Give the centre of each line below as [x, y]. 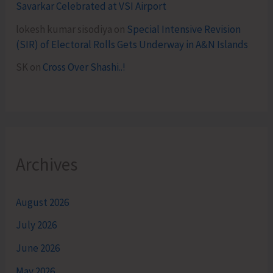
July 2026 [37, 225]
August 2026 [43, 202]
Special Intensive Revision [184, 29]
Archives [47, 165]
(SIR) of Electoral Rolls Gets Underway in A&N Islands [132, 44]
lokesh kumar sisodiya [64, 29]
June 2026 [38, 248]
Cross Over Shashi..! [84, 67]
